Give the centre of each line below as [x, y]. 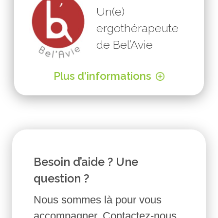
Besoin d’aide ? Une [86, 162]
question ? [62, 178]
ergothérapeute [138, 28]
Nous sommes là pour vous [98, 200]
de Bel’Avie [125, 44]
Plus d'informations [103, 76]
